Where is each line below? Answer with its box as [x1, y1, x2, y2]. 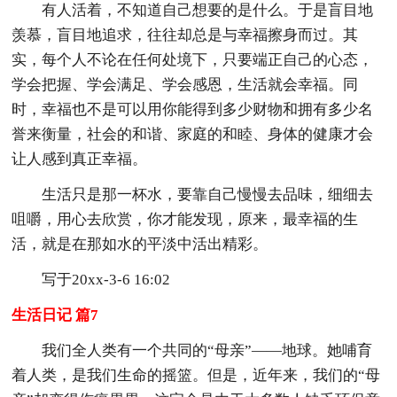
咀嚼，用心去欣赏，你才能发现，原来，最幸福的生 [12, 210, 359, 228]
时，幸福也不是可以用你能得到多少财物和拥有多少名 [12, 100, 374, 118]
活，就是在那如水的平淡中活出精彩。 [12, 235, 269, 253]
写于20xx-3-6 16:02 [42, 270, 171, 288]
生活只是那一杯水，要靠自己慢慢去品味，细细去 [42, 185, 374, 203]
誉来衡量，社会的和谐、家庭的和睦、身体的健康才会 [12, 125, 374, 143]
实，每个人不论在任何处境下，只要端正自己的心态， [12, 51, 374, 68]
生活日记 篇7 [12, 306, 99, 323]
